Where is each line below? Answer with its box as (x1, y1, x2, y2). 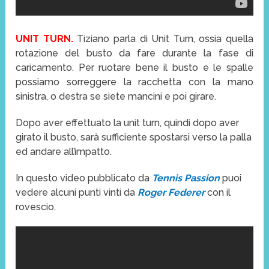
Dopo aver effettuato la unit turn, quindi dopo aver (16, 116, 240, 128)
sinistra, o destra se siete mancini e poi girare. (16, 90, 217, 102)
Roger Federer (138, 186, 205, 198)
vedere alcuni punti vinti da (16, 186, 138, 198)
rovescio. (16, 201, 56, 213)
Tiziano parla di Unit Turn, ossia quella (73, 32, 253, 44)
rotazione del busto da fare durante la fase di (16, 47, 253, 59)
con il (207, 186, 231, 198)
